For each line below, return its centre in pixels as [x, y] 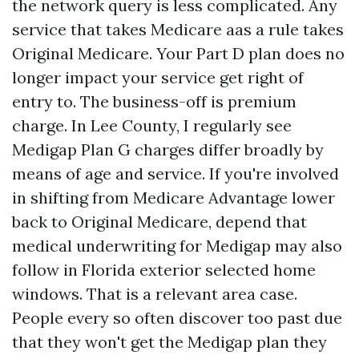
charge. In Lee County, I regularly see [152, 125]
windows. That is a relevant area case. [155, 294]
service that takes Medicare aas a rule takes [178, 29]
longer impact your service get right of [158, 77]
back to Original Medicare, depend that [159, 222]
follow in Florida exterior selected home [164, 270]
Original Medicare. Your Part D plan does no [178, 53]
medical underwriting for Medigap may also [177, 246]
